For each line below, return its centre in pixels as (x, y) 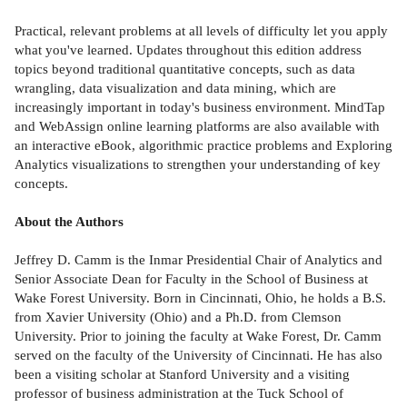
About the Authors (69, 222)
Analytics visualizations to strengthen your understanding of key (198, 164)
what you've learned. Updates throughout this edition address (188, 50)
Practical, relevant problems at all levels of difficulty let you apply (201, 31)
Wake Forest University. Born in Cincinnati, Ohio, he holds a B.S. (200, 298)
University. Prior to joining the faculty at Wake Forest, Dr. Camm (198, 336)
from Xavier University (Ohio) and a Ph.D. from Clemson (178, 317)
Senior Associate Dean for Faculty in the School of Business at (191, 279)
